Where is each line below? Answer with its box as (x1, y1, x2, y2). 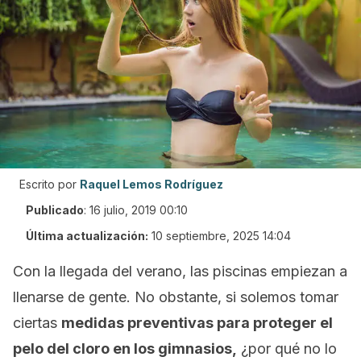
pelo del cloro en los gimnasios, (13, 340, 237, 357)
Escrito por (19, 177, 77, 191)
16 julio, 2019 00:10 (89, 203, 188, 217)
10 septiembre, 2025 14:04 (151, 229, 291, 243)
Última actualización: (26, 229, 148, 243)
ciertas (13, 314, 61, 331)
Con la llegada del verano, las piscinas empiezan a (13, 263, 347, 280)
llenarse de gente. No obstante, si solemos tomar (13, 288, 338, 305)
